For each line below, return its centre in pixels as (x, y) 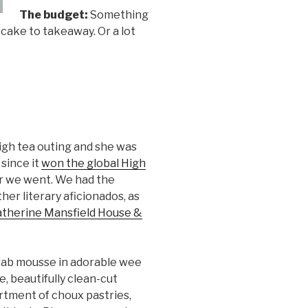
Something (119, 15)
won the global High (93, 164)
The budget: (54, 15)
